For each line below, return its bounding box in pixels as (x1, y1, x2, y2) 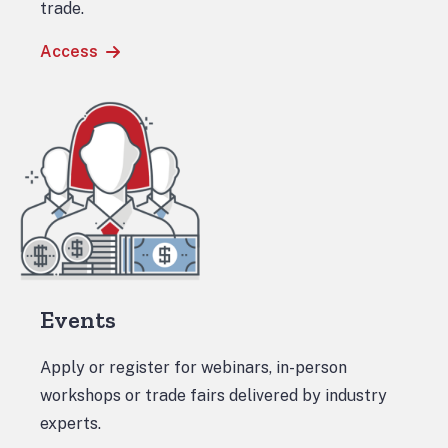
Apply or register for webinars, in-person (40, 358, 347, 377)
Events (40, 305, 116, 334)
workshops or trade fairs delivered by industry (40, 386, 387, 405)
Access (40, 42, 98, 61)
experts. (40, 414, 101, 433)
